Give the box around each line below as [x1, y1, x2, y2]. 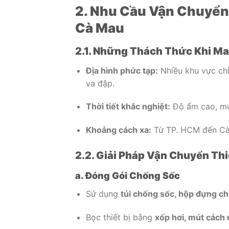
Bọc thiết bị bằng [85, 212, 155, 222]
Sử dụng [85, 188, 121, 199]
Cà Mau [75, 19, 124, 36]
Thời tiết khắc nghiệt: [85, 101, 170, 112]
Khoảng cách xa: [85, 125, 151, 135]
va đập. [85, 78, 114, 88]
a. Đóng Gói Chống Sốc [75, 170, 180, 181]
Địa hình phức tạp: [85, 65, 158, 76]
